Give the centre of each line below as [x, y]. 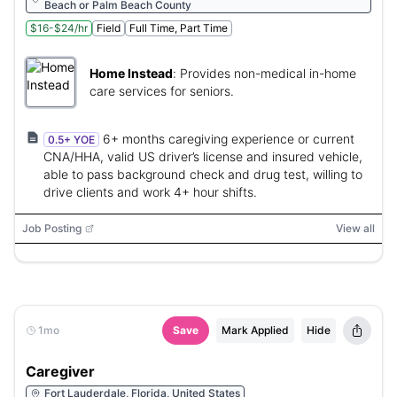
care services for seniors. [162, 91]
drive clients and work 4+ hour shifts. [150, 192]
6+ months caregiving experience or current [229, 139]
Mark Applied [255, 330]
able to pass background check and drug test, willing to [203, 174]
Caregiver [60, 371]
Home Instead [131, 73]
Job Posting [52, 228]
